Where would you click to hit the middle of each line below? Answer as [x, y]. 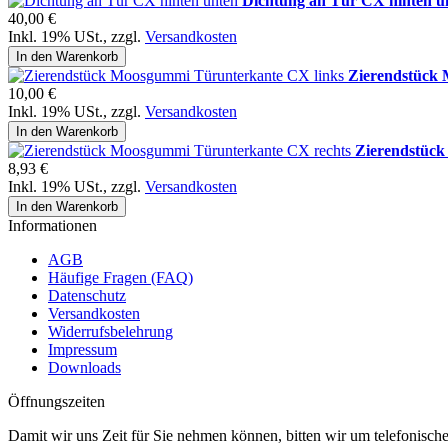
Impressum [82, 350]
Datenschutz [87, 296]
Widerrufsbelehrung [110, 332]
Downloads [84, 368]
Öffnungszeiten [56, 402]
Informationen [52, 226]
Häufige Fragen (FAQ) [120, 278]
